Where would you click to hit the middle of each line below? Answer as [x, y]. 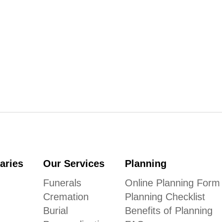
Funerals [62, 183]
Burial [56, 210]
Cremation [66, 196]
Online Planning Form [172, 183]
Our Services [74, 163]
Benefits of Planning [168, 210]
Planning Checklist [165, 196]
